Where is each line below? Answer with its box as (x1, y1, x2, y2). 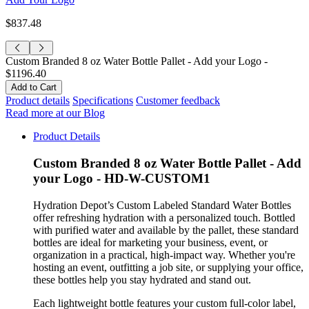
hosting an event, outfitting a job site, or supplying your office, (33, 261, 303, 273)
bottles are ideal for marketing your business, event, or (33, 236, 268, 248)
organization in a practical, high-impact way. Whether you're (33, 248, 295, 261)
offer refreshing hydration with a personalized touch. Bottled (33, 211, 295, 223)
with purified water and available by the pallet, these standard (33, 223, 299, 236)
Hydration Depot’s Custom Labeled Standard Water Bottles (33, 199, 291, 211)
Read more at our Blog (6, 107, 105, 119)
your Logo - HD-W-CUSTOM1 (33, 170, 210, 186)
